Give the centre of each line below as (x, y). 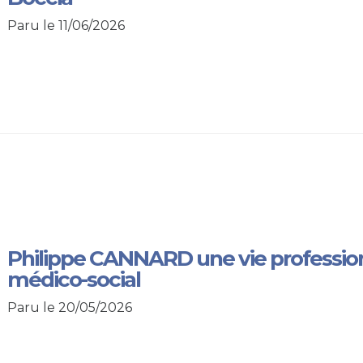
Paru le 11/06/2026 (66, 26)
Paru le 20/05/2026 (70, 307)
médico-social (74, 279)
